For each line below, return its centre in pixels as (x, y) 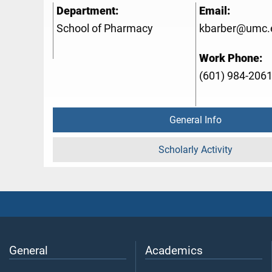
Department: (87, 11)
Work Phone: (231, 59)
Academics (174, 251)
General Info (195, 120)
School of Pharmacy (105, 29)
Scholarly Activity (195, 150)
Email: (215, 11)
